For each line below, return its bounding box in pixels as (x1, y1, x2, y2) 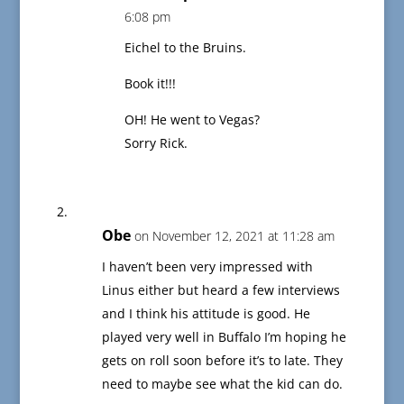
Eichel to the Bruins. (124, 39, 246, 57)
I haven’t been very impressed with (101, 258, 313, 276)
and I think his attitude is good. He (101, 305, 310, 323)
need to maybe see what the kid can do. (101, 375, 343, 393)
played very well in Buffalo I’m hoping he (101, 328, 346, 346)
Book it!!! (124, 75, 176, 93)
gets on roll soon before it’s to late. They (101, 352, 343, 370)
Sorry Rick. (124, 134, 188, 152)
